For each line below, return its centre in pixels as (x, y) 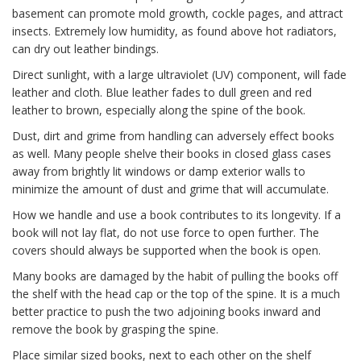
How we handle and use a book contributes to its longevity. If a (176, 215)
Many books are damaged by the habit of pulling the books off (175, 276)
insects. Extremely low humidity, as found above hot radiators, (174, 31)
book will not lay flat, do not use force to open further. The (166, 232)
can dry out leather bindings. (85, 49)
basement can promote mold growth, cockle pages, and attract (178, 13)
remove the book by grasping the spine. (115, 329)
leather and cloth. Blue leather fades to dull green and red (162, 92)
